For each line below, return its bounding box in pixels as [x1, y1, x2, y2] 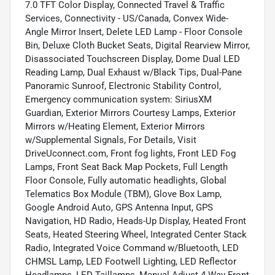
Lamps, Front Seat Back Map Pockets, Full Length [25, 161, 228, 172]
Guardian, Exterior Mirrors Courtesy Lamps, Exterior [25, 107, 236, 118]
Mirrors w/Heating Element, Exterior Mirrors [25, 120, 205, 132]
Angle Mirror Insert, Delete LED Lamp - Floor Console [25, 26, 242, 37]
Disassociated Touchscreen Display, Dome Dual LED [25, 53, 240, 64]
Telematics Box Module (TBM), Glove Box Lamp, [25, 188, 222, 199]
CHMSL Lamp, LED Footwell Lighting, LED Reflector [25, 255, 236, 267]
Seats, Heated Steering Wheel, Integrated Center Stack [25, 228, 247, 240]
